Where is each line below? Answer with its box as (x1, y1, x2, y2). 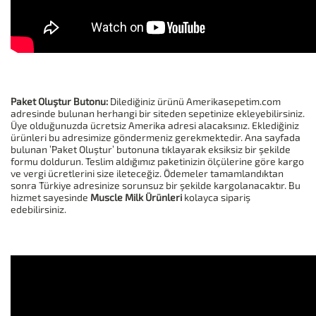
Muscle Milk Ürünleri (90, 191, 182, 204)
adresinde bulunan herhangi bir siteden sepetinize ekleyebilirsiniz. (11, 107, 305, 120)
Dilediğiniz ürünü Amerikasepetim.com (108, 95, 281, 108)
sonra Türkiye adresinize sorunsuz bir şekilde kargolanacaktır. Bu (11, 179, 300, 192)
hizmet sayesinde (11, 191, 90, 204)
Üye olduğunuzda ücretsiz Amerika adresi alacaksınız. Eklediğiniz (11, 119, 299, 132)
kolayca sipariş (182, 191, 250, 204)
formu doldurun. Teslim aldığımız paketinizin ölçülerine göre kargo (11, 155, 304, 168)
